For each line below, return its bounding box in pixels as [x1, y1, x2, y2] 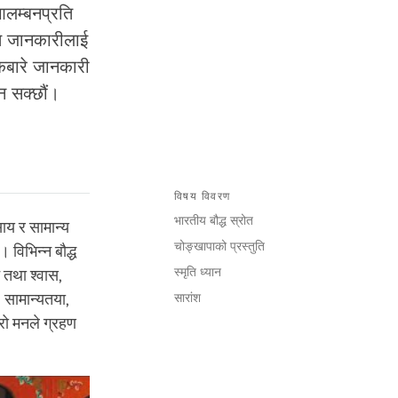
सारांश [174, 291, 201, 306]
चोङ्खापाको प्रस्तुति [174, 239, 268, 254]
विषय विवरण [174, 190, 231, 203]
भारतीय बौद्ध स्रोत [174, 213, 253, 228]
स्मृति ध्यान [174, 265, 225, 280]
